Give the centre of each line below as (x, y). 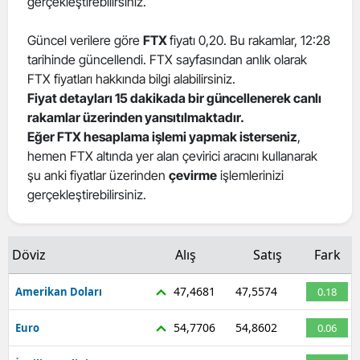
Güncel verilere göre (85, 40)
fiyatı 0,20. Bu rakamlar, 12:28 (250, 40)
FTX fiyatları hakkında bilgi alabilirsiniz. (131, 78)
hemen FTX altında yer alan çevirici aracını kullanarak (172, 155)
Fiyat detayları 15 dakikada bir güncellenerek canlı (174, 98)
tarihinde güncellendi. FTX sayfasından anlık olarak (167, 59)
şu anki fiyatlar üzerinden (98, 175)
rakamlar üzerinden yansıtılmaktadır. (136, 117)
